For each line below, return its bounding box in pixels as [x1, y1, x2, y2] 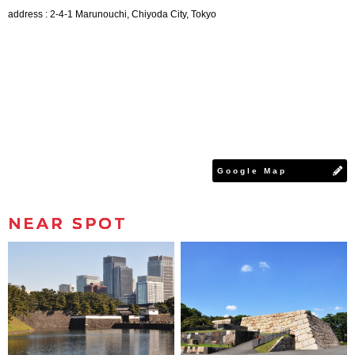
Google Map [217, 166, 287, 175]
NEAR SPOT [8, 213, 128, 233]
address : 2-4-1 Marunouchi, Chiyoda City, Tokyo [8, 8, 216, 20]
